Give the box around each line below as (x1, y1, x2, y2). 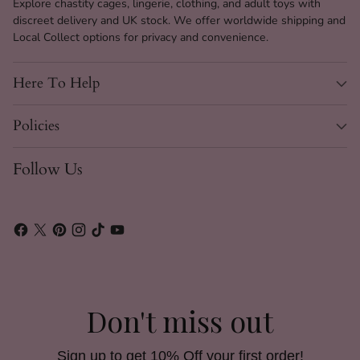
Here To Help (13, 73, 100, 93)
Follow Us (13, 158, 83, 180)
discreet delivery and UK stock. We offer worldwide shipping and (13, 13, 346, 28)
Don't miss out (87, 301, 273, 340)
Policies (13, 116, 59, 136)
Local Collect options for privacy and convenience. (13, 30, 268, 45)
